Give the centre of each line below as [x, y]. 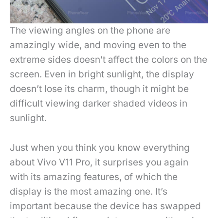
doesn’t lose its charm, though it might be [99, 89]
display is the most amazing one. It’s [89, 191]
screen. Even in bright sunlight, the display [102, 74]
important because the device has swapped [105, 206]
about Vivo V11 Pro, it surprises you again [99, 162]
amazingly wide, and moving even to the [98, 45]
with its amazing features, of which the [94, 177]
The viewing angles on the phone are [90, 31]
